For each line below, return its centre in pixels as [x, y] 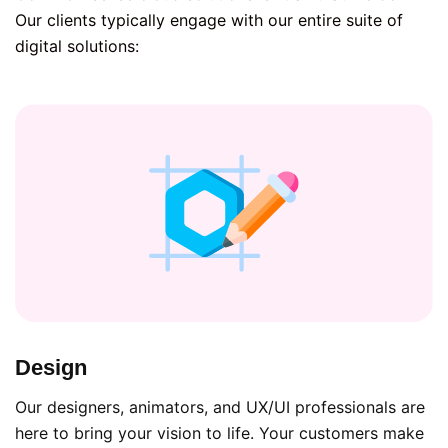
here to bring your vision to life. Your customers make [219, 433]
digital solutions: [77, 45]
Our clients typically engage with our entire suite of [209, 19]
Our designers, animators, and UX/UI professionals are [220, 407]
